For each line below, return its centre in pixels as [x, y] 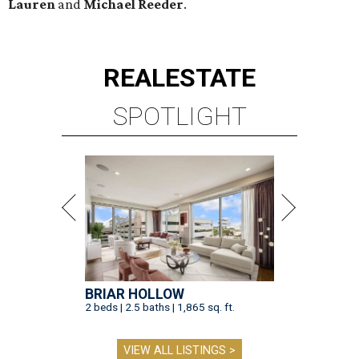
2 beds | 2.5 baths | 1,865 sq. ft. [160, 307]
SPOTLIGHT [179, 117]
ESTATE [210, 78]
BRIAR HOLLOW [135, 294]
